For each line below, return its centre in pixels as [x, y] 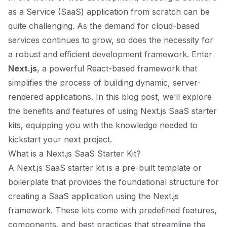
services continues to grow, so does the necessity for [111, 40]
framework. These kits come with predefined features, [112, 210]
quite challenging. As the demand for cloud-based [104, 26]
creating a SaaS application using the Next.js [93, 196]
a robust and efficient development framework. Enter [110, 54]
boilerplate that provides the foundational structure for [113, 182]
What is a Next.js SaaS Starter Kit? [74, 154]
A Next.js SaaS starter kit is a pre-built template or [105, 168]
